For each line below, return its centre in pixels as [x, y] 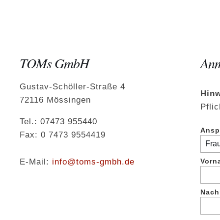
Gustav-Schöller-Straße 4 [72, 87]
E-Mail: [36, 162]
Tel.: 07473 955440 [58, 122]
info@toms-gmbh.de [93, 162]
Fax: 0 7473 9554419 [62, 135]
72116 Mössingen [55, 100]
